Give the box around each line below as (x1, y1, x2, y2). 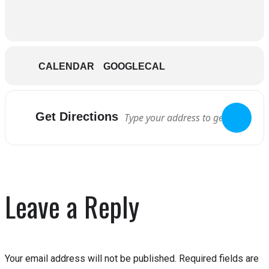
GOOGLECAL (103, 61, 165, 72)
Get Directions (35, 109, 118, 123)
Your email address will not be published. (5, 253, 177, 265)
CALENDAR (38, 61, 94, 72)
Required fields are (179, 253, 259, 265)
